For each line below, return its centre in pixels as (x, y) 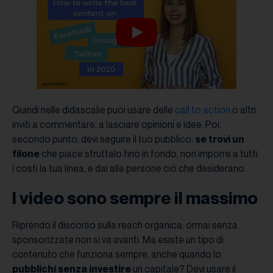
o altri (243, 109)
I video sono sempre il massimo (135, 197)
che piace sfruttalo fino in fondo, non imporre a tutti (149, 153)
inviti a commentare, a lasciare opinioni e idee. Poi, (117, 124)
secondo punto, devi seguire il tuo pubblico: (104, 139)
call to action (203, 109)
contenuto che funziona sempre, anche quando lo (117, 254)
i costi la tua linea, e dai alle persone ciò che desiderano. (129, 168)
